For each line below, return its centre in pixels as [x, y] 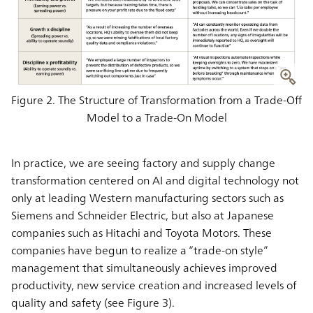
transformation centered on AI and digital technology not [155, 180]
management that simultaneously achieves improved [144, 267]
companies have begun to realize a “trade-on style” [139, 250]
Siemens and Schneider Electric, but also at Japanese [143, 215]
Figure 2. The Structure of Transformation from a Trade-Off [156, 100]
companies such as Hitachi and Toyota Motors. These [141, 232]
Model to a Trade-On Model [156, 117]
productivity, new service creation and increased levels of [154, 285]
